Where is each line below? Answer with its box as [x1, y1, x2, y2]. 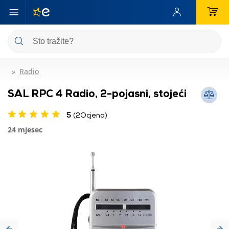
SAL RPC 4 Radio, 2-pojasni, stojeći [8, 87, 187, 99]
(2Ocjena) [71, 110, 107, 119]
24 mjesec [8, 125, 42, 134]
